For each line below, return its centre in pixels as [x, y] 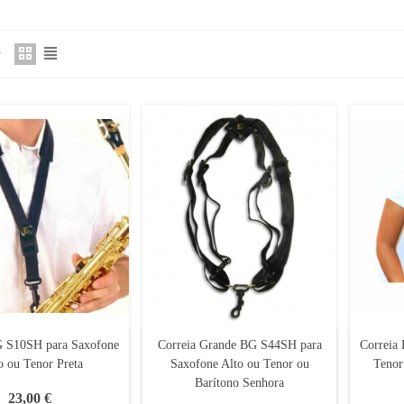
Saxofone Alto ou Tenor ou [239, 364]
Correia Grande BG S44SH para [239, 345]
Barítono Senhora [240, 383]
